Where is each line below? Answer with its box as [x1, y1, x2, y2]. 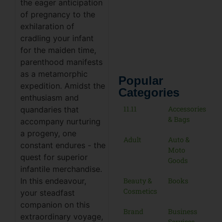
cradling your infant [20, 33, 94, 44]
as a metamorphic [20, 69, 88, 79]
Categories [118, 86, 180, 100]
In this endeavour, [20, 176, 89, 186]
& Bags [167, 114, 190, 124]
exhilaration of [20, 21, 74, 32]
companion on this [20, 200, 90, 210]
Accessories [167, 104, 206, 114]
